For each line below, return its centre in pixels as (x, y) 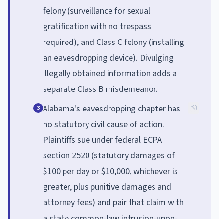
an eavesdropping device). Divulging (108, 58)
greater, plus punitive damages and (107, 187)
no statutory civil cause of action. (104, 124)
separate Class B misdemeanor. (100, 89)
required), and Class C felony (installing (114, 42)
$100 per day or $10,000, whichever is (110, 171)
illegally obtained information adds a (110, 73)
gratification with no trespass (97, 26)
